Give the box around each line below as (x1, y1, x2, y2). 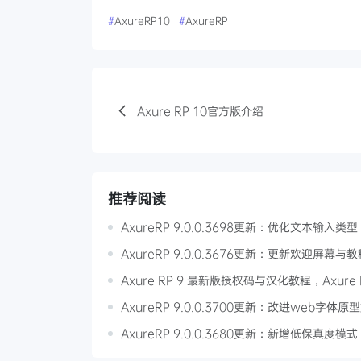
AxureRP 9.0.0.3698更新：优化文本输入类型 (121, 219, 358, 235)
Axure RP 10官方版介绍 (137, 102, 263, 118)
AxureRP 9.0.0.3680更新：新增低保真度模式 (121, 326, 358, 342)
